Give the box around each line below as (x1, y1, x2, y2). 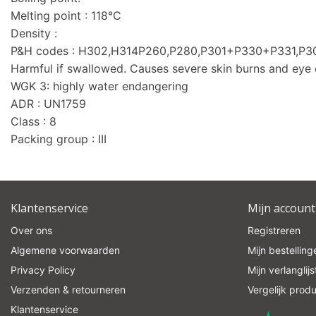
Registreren (248, 224, 300, 236)
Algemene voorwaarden (11, 244, 120, 256)
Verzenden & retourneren (11, 284, 126, 296)
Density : (11, 26, 57, 40)
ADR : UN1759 (11, 97, 86, 111)
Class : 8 (11, 114, 56, 128)
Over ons (11, 224, 52, 236)
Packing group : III (11, 132, 107, 146)
